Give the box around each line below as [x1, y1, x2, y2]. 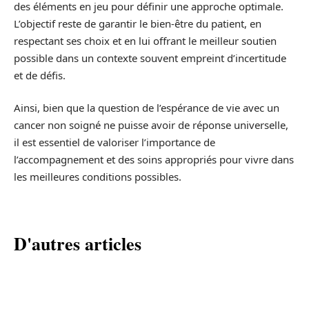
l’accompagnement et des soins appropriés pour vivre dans [14, 152, 294, 167]
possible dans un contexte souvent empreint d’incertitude [14, 50, 286, 65]
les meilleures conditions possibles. [14, 170, 181, 184]
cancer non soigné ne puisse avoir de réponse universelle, [14, 118, 288, 132]
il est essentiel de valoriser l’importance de [14, 135, 215, 150]
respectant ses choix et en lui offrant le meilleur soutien [14, 33, 277, 48]
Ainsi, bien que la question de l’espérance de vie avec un [14, 101, 279, 115]
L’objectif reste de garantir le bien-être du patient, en [14, 16, 261, 30]
